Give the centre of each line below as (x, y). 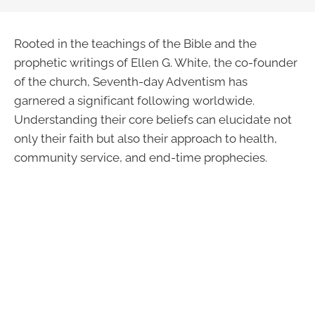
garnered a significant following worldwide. (134, 101)
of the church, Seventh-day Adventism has (131, 82)
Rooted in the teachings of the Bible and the (135, 44)
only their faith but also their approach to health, (146, 139)
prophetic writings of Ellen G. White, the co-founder (156, 63)
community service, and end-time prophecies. (141, 157)
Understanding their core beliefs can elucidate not (153, 120)
